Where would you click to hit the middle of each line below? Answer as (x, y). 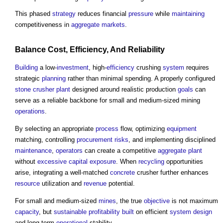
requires (197, 67)
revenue (95, 183)
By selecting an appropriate (55, 128)
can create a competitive (120, 150)
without (26, 161)
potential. (121, 183)
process (107, 128)
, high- (98, 67)
